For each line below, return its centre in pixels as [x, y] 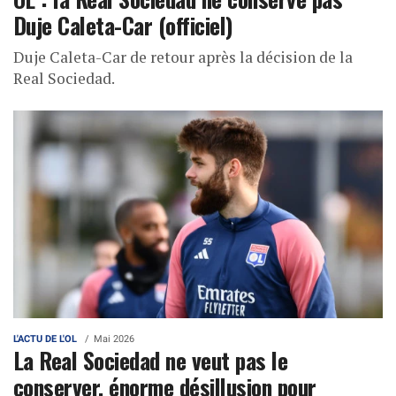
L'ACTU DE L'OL [45, 339]
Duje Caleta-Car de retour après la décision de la [183, 57]
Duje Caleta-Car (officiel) [123, 25]
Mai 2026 [114, 339]
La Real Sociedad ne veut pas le [151, 360]
